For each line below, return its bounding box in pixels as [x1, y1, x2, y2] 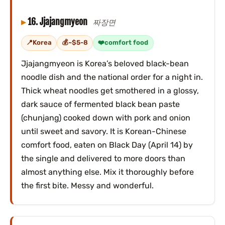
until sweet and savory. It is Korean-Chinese [21, 126, 186, 136]
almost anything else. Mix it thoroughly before [21, 167, 194, 177]
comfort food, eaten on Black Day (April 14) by [21, 140, 193, 150]
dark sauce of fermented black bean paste [21, 99, 180, 109]
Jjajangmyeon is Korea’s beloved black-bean [21, 58, 189, 68]
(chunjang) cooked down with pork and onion [21, 113, 190, 123]
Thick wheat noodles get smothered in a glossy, [21, 85, 199, 95]
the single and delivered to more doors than [21, 153, 185, 163]
